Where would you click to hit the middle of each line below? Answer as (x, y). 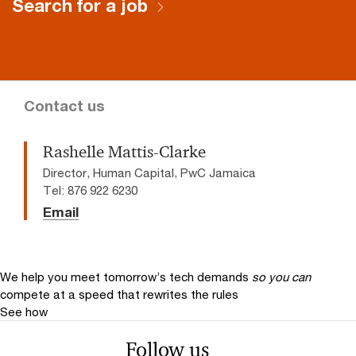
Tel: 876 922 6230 (90, 190)
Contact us (64, 105)
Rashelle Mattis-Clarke (124, 151)
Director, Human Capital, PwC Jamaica (149, 172)
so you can (281, 276)
